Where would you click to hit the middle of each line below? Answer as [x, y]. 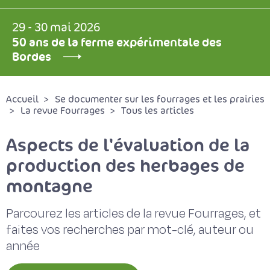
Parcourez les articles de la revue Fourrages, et [133, 214]
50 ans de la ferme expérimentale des [117, 42]
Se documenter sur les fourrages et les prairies [160, 99]
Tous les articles [158, 111]
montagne [49, 186]
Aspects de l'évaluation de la [128, 145]
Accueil [22, 99]
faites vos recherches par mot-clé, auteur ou [130, 230]
